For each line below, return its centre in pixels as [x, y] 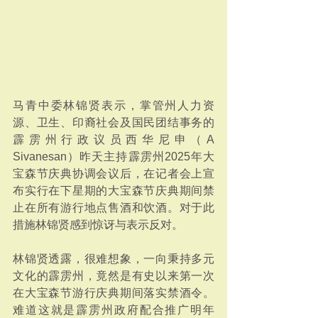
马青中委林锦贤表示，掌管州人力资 [114, 105]
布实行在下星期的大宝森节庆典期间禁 [114, 191]
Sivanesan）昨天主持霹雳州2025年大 [114, 157]
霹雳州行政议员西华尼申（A [114, 139]
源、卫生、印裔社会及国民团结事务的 [114, 122]
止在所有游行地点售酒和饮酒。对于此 [114, 208]
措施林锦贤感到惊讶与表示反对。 [98, 225]
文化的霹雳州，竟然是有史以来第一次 [114, 276]
